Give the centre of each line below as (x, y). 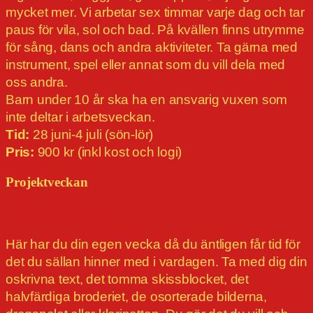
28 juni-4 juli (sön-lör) (92, 135)
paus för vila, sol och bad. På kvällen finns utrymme (155, 30)
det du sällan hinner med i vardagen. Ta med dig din (156, 262)
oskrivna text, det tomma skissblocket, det (127, 279)
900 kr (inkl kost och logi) (108, 152)
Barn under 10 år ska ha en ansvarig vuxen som (147, 100)
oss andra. (37, 82)
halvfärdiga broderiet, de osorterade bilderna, (136, 297)
